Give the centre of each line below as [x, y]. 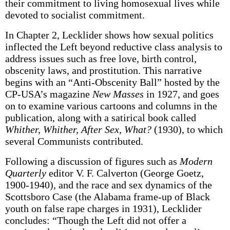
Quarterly [25, 173]
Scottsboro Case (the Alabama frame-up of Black [107, 197]
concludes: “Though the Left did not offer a [95, 220]
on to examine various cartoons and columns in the [111, 106]
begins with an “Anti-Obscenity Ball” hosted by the [112, 82]
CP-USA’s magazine [49, 94]
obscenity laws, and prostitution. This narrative [103, 70]
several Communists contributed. [74, 141]
